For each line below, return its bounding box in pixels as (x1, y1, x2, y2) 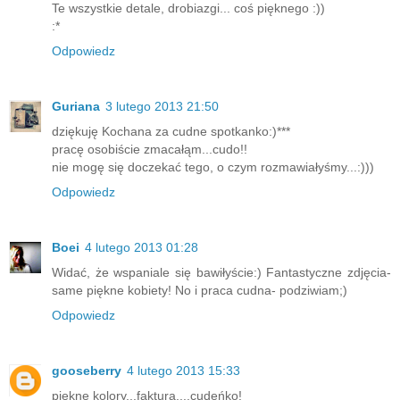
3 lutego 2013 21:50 (105, 99, 219, 114)
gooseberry (52, 363, 121, 379)
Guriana (52, 99, 100, 114)
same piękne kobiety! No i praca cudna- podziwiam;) (52, 283, 347, 298)
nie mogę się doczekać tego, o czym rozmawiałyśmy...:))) (52, 160, 374, 175)
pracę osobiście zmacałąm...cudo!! (52, 142, 247, 157)
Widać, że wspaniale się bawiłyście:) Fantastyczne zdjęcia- (52, 265, 391, 280)
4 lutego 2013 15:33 (127, 363, 240, 379)
